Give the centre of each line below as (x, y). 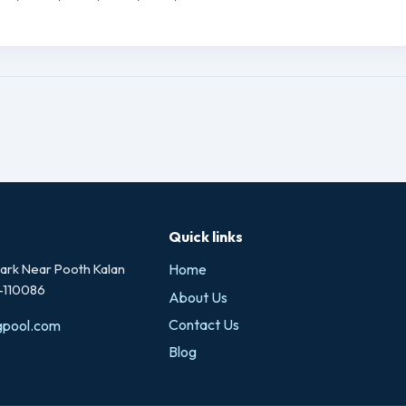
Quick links (206, 237)
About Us (198, 297)
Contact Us (204, 325)
